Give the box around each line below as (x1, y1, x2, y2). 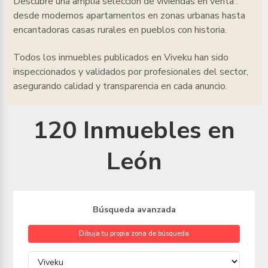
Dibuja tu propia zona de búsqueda (79, 229, 189, 239)
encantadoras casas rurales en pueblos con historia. (13, 23, 227, 37)
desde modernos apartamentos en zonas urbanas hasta (13, 9, 245, 23)
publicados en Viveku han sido (103, 50, 229, 64)
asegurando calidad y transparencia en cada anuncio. (13, 79, 227, 93)
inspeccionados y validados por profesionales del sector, (13, 65, 248, 78)
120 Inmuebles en (33, 114, 235, 147)
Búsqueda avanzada (92, 203, 176, 216)
